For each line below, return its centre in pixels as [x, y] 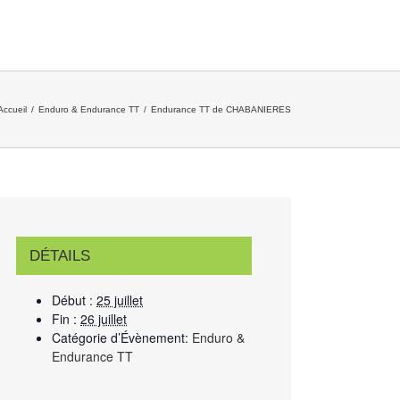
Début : [72, 300]
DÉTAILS [60, 256]
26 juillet [104, 319]
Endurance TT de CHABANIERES [221, 109]
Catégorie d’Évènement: [120, 337]
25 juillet [120, 300]
